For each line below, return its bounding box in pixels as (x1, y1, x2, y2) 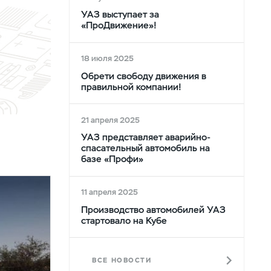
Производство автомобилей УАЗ (80, 203, 226, 215)
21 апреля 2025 (80, 114, 140, 125)
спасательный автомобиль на (80, 142, 210, 154)
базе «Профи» (80, 153, 143, 165)
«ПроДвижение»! (80, 19, 157, 31)
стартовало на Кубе (80, 214, 167, 226)
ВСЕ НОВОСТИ (92, 256, 152, 265)
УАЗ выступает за (80, 8, 159, 21)
